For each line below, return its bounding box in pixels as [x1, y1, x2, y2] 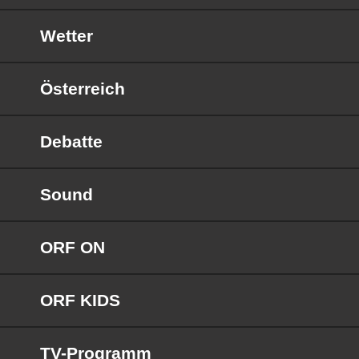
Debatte [40, 131, 103, 151]
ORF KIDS [40, 290, 120, 309]
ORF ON [40, 237, 105, 256]
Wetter [40, 26, 93, 45]
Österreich [40, 79, 125, 98]
